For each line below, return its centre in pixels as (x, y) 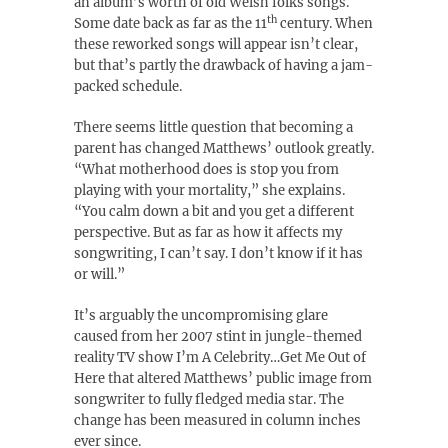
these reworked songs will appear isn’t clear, (216, 44)
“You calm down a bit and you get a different (214, 211)
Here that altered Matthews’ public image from (223, 378)
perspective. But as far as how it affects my (208, 232)
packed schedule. (128, 86)
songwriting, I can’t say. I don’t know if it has (218, 253)
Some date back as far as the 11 (170, 23)
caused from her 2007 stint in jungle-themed (218, 336)
